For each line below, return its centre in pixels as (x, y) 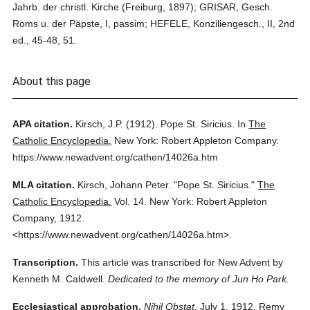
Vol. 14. (131, 201)
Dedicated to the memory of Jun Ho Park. (199, 279)
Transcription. (46, 262)
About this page (52, 81)
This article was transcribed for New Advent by (182, 262)
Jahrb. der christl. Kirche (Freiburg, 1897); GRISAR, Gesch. (143, 7)
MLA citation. (44, 185)
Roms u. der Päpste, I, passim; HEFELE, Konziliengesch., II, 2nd (154, 24)
